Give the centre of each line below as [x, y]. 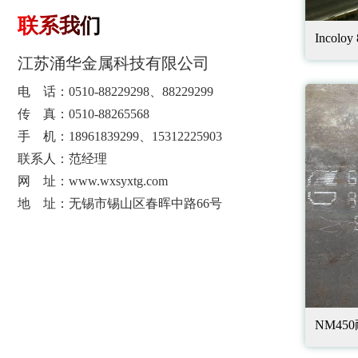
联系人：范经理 [62, 159]
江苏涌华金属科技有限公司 [113, 63]
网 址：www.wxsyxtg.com [93, 181]
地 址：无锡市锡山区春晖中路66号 [120, 203]
